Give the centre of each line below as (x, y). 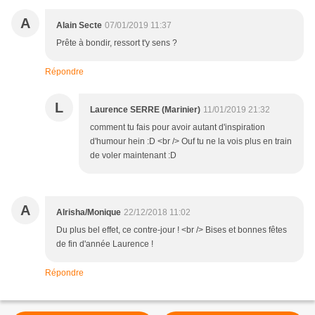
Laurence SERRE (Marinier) (145, 110)
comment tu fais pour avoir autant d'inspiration (178, 128)
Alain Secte (79, 26)
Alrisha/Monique (89, 213)
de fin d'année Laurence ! (105, 244)
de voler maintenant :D (133, 156)
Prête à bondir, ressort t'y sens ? (117, 43)
